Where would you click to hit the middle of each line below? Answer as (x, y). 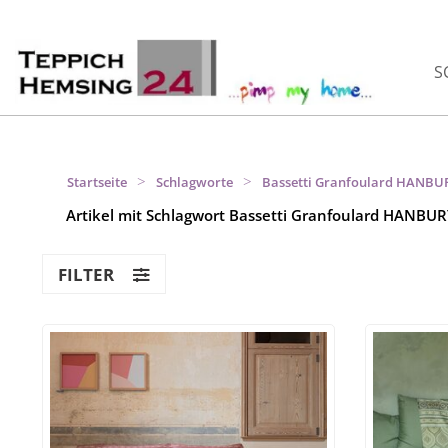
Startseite (97, 181)
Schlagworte (194, 181)
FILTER (88, 274)
